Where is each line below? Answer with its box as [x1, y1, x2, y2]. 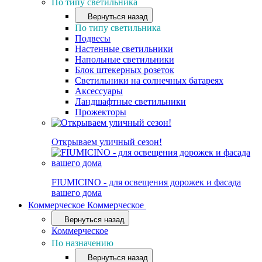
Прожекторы [75, 107, 126, 117]
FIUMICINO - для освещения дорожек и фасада [51, 177, 241, 187]
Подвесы [75, 33, 111, 43]
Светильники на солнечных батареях [75, 75, 223, 85]
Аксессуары [75, 86, 123, 96]
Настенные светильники [75, 44, 173, 54]
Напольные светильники [75, 54, 174, 64]
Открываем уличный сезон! [51, 137, 162, 147]
